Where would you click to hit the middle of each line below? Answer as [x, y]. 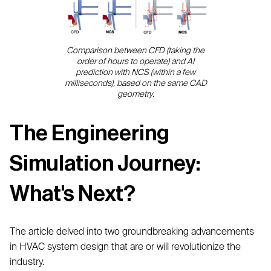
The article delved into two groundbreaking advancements [132, 231]
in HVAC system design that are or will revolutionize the [125, 246]
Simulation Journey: [105, 164]
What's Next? [73, 194]
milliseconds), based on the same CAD [135, 83]
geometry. [135, 94]
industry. [27, 261]
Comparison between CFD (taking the [135, 50]
